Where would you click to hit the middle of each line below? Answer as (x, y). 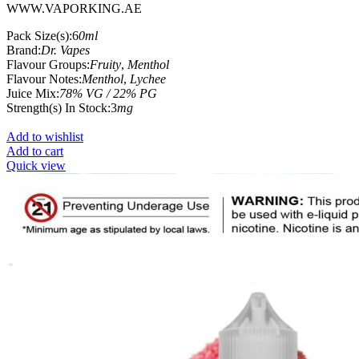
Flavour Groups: (48, 64)
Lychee (148, 79)
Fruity (105, 64)
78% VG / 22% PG (108, 93)
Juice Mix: (33, 93)
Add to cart (35, 151)
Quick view (36, 165)
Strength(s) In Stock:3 (62, 107)
